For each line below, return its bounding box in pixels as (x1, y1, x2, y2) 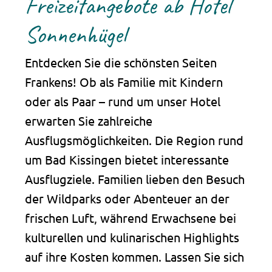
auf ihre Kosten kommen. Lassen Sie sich (24, 248, 244, 264)
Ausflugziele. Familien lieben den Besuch (24, 171, 245, 186)
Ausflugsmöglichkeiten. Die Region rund (24, 132, 243, 148)
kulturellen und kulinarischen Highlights (24, 229, 239, 245)
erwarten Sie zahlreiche (24, 112, 152, 128)
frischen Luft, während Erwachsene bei (24, 209, 236, 225)
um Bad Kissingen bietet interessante (24, 151, 229, 167)
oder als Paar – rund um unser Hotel (24, 93, 220, 109)
